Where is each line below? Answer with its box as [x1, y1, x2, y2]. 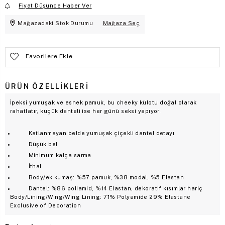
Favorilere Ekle [26, 52, 73, 60]
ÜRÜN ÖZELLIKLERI [5, 82, 89, 90]
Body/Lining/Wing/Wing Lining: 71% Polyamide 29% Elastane [10, 193, 191, 200]
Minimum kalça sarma [15, 152, 91, 158]
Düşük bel [15, 141, 58, 147]
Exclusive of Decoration [10, 202, 81, 208]
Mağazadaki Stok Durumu [18, 20, 93, 26]
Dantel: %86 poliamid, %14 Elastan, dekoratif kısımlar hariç [15, 185, 203, 191]
